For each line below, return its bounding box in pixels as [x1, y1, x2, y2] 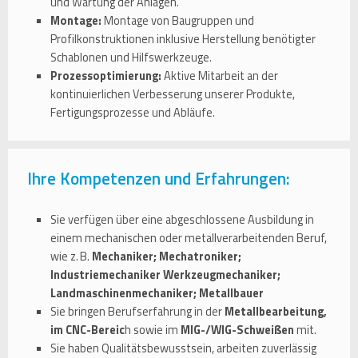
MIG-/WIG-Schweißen [181, 321, 294, 339]
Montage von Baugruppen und [101, 12, 254, 30]
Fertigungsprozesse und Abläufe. [50, 104, 215, 122]
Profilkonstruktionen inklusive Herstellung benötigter [50, 30, 316, 49]
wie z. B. [50, 248, 92, 265]
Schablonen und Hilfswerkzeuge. [50, 49, 212, 67]
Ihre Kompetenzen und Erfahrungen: [27, 165, 290, 191]
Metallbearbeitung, [225, 303, 327, 320]
